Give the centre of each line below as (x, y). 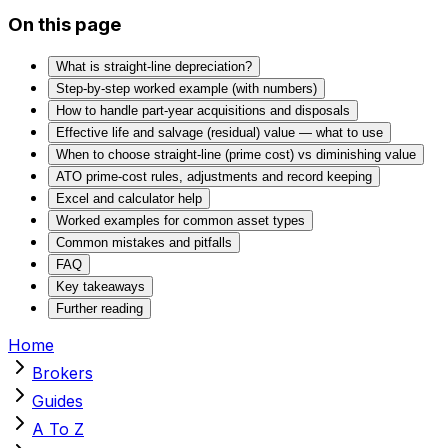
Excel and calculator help (129, 198)
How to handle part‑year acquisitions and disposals (203, 110)
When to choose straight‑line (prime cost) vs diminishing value (236, 154)
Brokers (62, 372)
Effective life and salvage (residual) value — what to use (219, 132)
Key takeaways (100, 286)
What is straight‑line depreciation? (154, 66)
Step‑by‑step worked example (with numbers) (186, 88)
